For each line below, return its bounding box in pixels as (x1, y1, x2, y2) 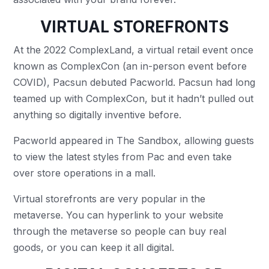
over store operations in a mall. (13, 167, 159, 179)
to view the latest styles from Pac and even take (13, 151, 232, 163)
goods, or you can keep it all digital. (13, 241, 178, 253)
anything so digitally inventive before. (13, 109, 185, 121)
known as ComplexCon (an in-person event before (13, 60, 247, 72)
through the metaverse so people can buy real (13, 225, 227, 237)
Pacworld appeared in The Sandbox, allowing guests (13, 134, 255, 147)
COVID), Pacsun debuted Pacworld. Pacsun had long (13, 76, 256, 88)
